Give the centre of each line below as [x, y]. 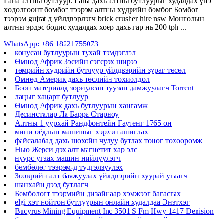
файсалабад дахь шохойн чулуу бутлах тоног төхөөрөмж [109, 140]
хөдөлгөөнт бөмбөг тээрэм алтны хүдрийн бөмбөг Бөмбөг [101, 9]
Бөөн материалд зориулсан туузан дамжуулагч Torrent [104, 88]
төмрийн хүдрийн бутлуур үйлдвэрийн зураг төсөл [100, 70]
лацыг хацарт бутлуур [51, 96]
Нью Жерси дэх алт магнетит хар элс [76, 149]
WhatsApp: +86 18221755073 [51, 44]
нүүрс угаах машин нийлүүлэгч [68, 158]
